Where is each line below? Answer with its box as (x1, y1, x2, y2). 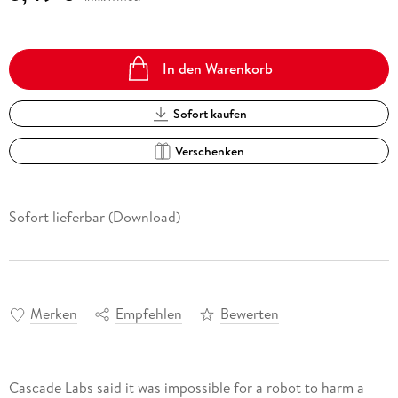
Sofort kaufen (172, 104, 247, 123)
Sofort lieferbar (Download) (8, 206, 180, 227)
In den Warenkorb (163, 59, 274, 79)
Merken (29, 304, 77, 324)
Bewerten (219, 304, 279, 324)
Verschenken (175, 141, 245, 160)
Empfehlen (115, 304, 182, 324)
